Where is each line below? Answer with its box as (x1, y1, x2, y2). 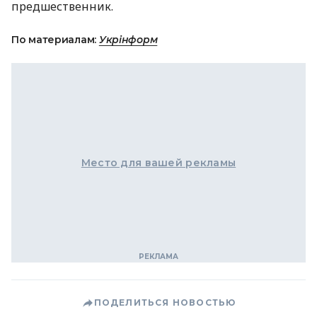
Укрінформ (98, 33, 158, 47)
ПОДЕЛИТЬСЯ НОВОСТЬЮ (93, 297, 236, 309)
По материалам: (11, 33, 99, 47)
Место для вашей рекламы (81, 156, 236, 170)
